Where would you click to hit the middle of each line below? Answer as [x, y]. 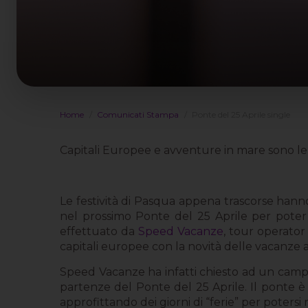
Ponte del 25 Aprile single [241, 114]
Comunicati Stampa [138, 114]
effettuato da [99, 231]
